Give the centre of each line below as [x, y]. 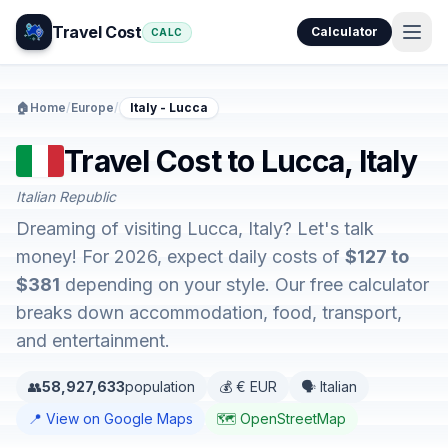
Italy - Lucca [169, 107]
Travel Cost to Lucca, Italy [240, 161]
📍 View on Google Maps [110, 418]
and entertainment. [93, 340]
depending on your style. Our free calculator [244, 284]
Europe [92, 107]
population [160, 386]
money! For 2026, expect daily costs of [180, 256]
